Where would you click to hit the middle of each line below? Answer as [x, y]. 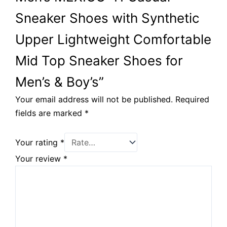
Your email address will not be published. [94, 99]
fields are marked [50, 113]
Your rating [38, 143]
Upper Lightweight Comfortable [113, 39]
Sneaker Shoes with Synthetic [107, 18]
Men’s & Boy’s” [60, 82]
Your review [39, 159]
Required [192, 99]
